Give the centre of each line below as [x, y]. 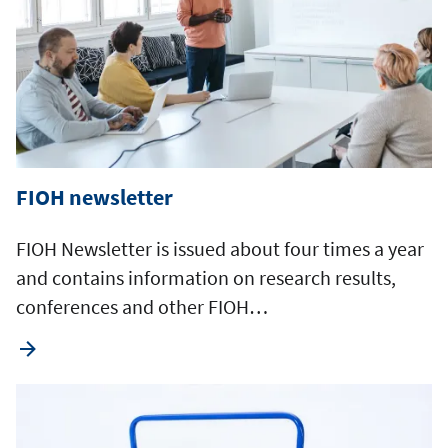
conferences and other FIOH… [142, 306]
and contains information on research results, [206, 277]
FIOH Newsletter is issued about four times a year [220, 248]
